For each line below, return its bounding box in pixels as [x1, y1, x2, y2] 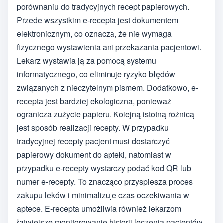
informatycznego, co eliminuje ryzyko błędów [17, 68, 175, 80]
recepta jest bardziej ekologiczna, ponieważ [17, 95, 171, 107]
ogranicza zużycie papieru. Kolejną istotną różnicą [17, 109, 194, 120]
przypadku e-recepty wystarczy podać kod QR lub [17, 162, 191, 174]
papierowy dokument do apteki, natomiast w [17, 149, 171, 161]
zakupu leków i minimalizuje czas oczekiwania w [17, 189, 189, 201]
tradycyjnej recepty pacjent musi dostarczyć [17, 135, 170, 147]
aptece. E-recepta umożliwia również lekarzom [17, 203, 181, 215]
